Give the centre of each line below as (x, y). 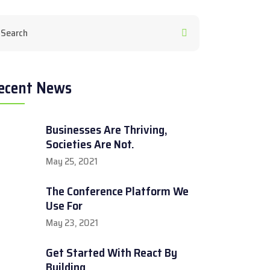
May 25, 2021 (72, 161)
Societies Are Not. (90, 144)
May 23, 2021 (72, 223)
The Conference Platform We (117, 191)
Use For (64, 206)
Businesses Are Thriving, (107, 130)
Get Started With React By (111, 253)
